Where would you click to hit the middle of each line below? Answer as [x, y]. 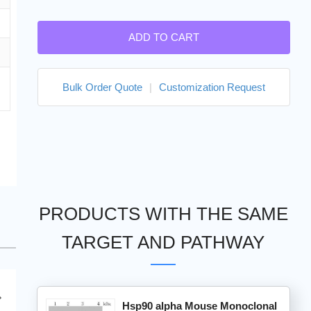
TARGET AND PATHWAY [163, 242]
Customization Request [212, 87]
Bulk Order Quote [102, 87]
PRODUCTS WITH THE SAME [163, 213]
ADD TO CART [163, 37]
